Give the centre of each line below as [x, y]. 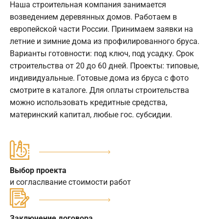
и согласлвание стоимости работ [70, 182]
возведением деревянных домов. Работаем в [93, 17]
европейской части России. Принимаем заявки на [101, 29]
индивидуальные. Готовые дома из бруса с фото [99, 78]
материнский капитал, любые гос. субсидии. [91, 114]
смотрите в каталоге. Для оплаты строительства [99, 90]
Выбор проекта [38, 170]
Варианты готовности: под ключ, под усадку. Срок [102, 53]
